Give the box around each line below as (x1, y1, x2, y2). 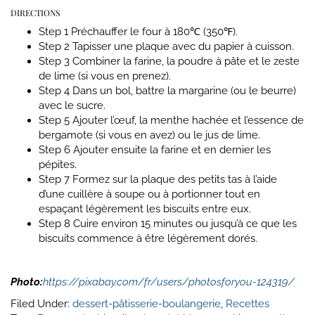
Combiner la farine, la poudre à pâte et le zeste (72, 54, 300, 67)
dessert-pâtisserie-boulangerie (72, 297, 221, 310)
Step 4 (39, 84, 70, 97)
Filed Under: (11, 297, 72, 310)
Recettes (226, 297, 269, 310)
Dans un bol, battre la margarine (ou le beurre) (72, 84, 296, 97)
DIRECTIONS (11, 6, 60, 18)
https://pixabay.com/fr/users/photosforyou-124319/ (43, 275, 295, 288)
